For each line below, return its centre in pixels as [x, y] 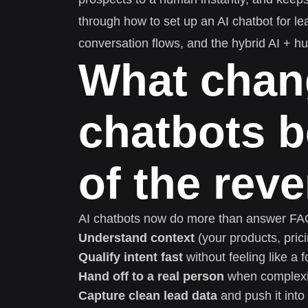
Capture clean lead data [148, 295]
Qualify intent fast [131, 257]
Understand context [136, 238]
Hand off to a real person [151, 276]
